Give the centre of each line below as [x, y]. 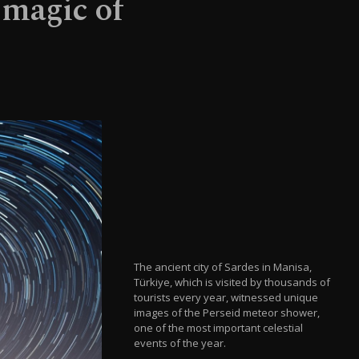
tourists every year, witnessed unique [226, 297]
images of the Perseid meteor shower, [227, 312]
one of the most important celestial [219, 327]
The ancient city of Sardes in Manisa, [223, 266]
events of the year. [180, 343]
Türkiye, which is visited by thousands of [232, 282]
